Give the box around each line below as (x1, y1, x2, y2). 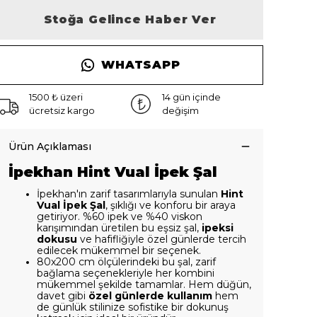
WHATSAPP (101, 58, 180, 71)
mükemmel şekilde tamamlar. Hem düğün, (37, 278, 251, 291)
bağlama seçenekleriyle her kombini (37, 267, 214, 279)
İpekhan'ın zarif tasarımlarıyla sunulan (37, 188, 221, 200)
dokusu (37, 233, 77, 246)
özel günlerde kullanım (86, 289, 212, 302)
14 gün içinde (162, 91, 221, 103)
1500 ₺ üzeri (29, 91, 83, 103)
